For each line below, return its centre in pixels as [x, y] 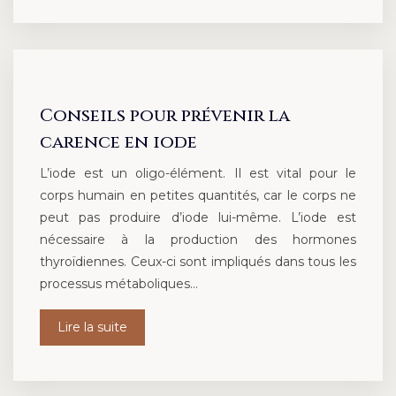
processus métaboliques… [119, 284]
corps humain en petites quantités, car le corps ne [198, 196]
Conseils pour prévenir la [165, 116]
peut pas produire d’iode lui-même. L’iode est [198, 218]
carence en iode [118, 142]
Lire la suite [92, 327]
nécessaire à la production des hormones [198, 240]
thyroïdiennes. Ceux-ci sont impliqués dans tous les [198, 262]
